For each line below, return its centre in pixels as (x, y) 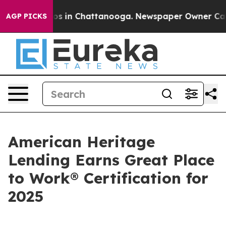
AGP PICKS (26, 16)
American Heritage (81, 142)
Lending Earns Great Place (111, 160)
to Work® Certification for (108, 178)
